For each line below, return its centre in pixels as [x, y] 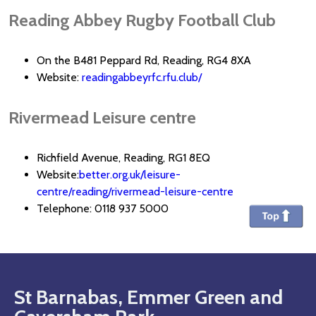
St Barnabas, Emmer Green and [148, 297]
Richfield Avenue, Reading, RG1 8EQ [123, 157]
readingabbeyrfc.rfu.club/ [142, 77]
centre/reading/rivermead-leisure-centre [135, 191]
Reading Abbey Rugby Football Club [142, 20]
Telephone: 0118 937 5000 [104, 208]
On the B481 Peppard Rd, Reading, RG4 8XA [144, 60]
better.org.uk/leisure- [130, 174]
